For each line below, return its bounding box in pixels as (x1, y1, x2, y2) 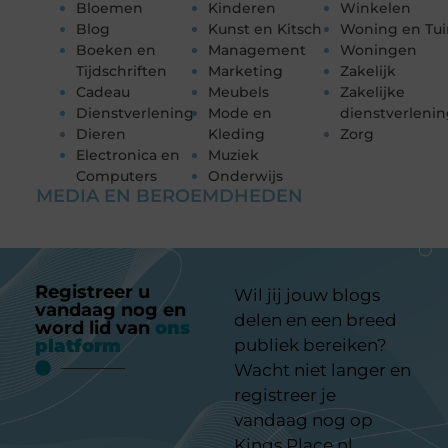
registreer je (234, 385, 336, 406)
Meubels (207, 82, 269, 101)
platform (35, 335, 121, 358)
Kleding (207, 124, 265, 143)
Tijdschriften (75, 61, 167, 80)
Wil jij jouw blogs (234, 285, 380, 306)
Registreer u (35, 281, 150, 304)
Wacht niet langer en (234, 360, 411, 381)
